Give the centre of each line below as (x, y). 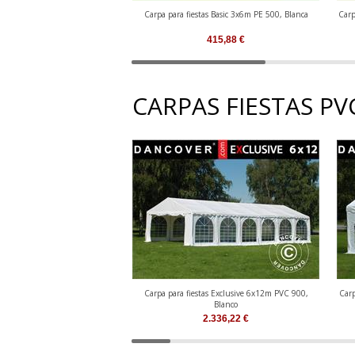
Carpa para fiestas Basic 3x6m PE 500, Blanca (226, 14)
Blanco (226, 304)
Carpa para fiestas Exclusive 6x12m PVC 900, (226, 293)
